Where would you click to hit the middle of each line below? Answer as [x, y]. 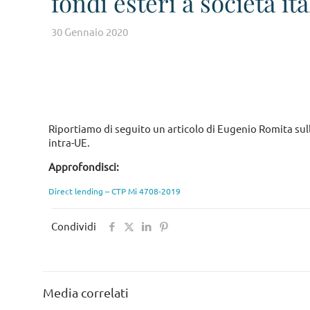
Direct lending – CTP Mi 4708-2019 [115, 191]
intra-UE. [70, 142]
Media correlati [86, 292]
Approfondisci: [84, 166]
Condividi [74, 226]
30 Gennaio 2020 [90, 31]
